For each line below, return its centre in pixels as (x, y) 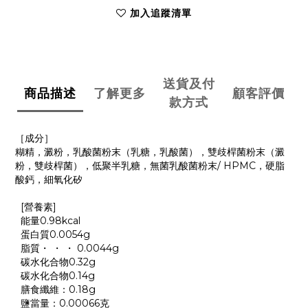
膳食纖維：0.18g (55, 290)
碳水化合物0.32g (55, 262)
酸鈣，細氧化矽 (49, 180)
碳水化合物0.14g (55, 276)
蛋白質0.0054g (53, 235)
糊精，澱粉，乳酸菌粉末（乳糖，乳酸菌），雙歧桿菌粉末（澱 (150, 152)
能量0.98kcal (48, 221)
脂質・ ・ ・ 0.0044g (67, 249)
